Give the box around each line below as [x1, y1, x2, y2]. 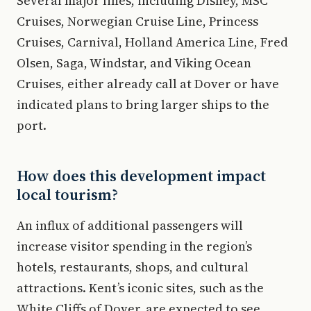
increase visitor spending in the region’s [17, 237, 252, 255]
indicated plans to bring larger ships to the [17, 95, 269, 113]
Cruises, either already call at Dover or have [17, 74, 279, 92]
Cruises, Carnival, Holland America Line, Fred [17, 33, 288, 51]
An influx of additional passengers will [17, 216, 243, 234]
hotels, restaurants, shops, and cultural [17, 258, 249, 276]
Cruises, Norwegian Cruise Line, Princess [17, 12, 258, 30]
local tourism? [17, 183, 118, 205]
